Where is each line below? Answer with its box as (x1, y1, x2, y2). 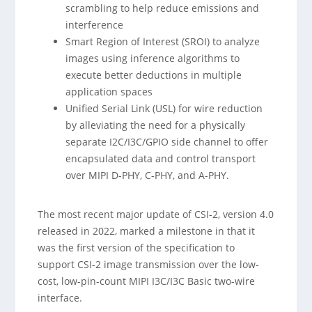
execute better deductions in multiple (65, 68, 242, 81)
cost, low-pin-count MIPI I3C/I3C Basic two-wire (38, 274, 256, 288)
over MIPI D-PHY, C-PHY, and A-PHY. (65, 169, 230, 182)
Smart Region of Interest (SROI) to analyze (65, 35, 260, 48)
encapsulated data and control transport (65, 152, 256, 165)
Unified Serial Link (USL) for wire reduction (65, 102, 263, 115)
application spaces (65, 85, 153, 98)
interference (65, 18, 124, 31)
